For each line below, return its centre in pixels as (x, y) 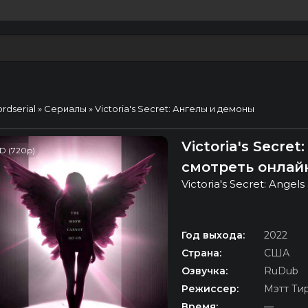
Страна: (201, 253)
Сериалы (65, 109)
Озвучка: (205, 271)
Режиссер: (210, 288)
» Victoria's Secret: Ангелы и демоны (170, 109)
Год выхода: (213, 235)
